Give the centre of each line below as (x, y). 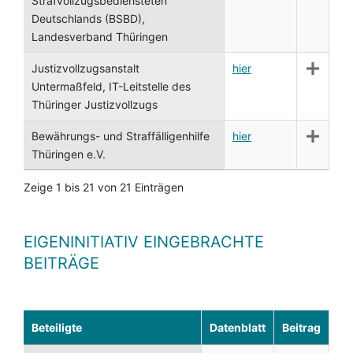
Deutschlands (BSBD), (88, 19)
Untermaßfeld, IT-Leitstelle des (111, 86)
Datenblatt (238, 327)
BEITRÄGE (61, 263)
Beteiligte (57, 327)
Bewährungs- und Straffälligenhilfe (121, 136)
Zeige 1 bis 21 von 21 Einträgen (104, 187)
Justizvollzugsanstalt (85, 68)
